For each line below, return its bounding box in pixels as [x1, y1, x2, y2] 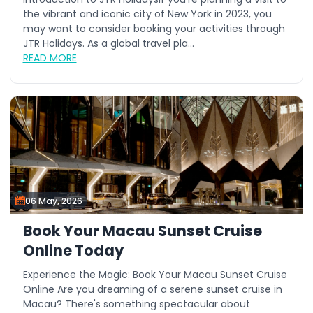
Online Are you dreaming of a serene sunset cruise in [22, 282, 282, 296]
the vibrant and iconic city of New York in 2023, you [22, 7, 272, 21]
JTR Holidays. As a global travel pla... [22, 36, 194, 50]
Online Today [22, 240, 124, 261]
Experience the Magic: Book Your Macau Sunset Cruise [22, 268, 287, 282]
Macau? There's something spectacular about [22, 297, 250, 311]
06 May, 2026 [25, 194, 82, 207]
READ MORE [22, 51, 77, 65]
